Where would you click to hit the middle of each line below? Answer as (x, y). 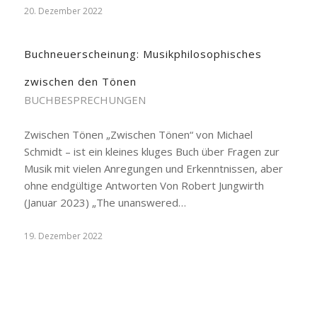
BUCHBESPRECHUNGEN (85, 100)
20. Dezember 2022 (63, 11)
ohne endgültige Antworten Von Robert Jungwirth (144, 185)
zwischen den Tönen (80, 81)
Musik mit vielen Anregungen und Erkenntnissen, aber (153, 168)
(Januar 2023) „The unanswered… (105, 202)
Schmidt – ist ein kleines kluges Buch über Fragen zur (151, 151)
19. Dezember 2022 (63, 236)
